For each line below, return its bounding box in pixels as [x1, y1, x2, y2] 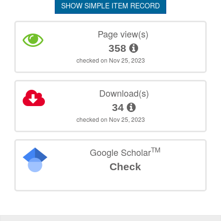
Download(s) [99, 86, 149, 99]
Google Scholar [90, 145, 151, 158]
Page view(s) [98, 27, 149, 40]
